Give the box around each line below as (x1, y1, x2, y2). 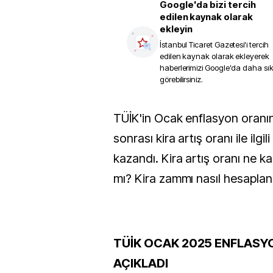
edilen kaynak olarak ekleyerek (160, 51, 269, 61)
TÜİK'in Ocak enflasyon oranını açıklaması (113, 111, 121, 126)
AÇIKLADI (113, 256, 168, 271)
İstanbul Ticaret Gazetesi (160, 40, 245, 49)
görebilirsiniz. (160, 74, 203, 84)
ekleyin (160, 23, 193, 35)
